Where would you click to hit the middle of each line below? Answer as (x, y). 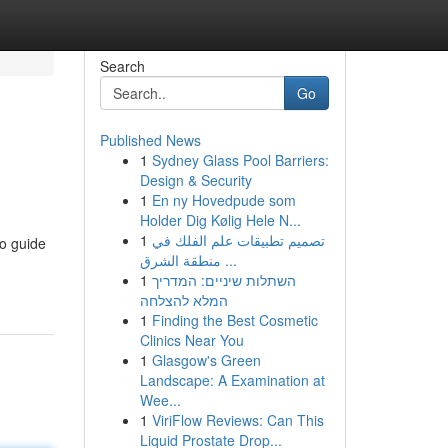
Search (122, 66)
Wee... (160, 400)
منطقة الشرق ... (228, 260)
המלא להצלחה (183, 300)
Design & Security (195, 180)
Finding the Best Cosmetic (234, 320)
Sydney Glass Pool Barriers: (240, 160)
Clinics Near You (191, 340)
